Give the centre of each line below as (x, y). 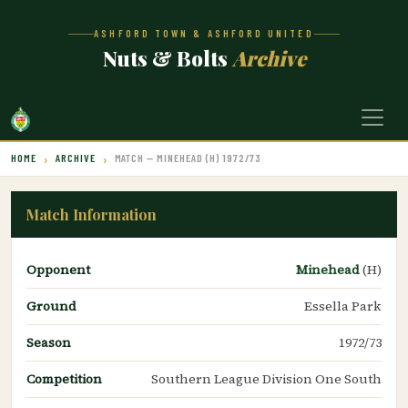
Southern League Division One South (266, 378)
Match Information (91, 214)
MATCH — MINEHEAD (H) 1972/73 (188, 157)
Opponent (58, 269)
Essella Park (343, 306)
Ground (51, 306)
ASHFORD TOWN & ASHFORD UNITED (204, 33)
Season (49, 342)
